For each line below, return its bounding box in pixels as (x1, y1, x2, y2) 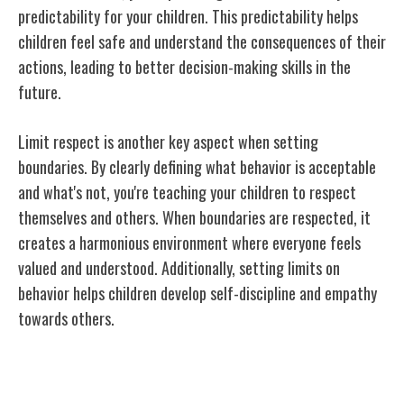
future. (18, 79, 61, 104)
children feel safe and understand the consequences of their (18, 29, 386, 53)
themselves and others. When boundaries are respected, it (18, 205, 371, 229)
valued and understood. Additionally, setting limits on (18, 255, 340, 280)
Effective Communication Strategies (18, 353, 344, 391)
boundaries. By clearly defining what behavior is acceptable (18, 154, 376, 179)
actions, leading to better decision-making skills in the (18, 54, 351, 78)
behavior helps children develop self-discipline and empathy (18, 280, 377, 305)
